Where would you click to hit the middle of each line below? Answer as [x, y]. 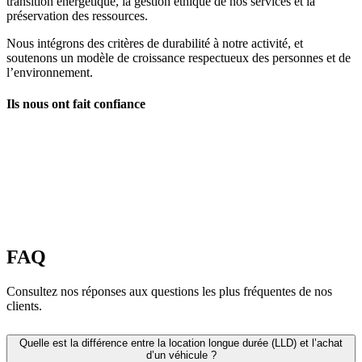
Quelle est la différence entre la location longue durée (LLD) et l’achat [181, 343]
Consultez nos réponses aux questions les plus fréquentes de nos [169, 291]
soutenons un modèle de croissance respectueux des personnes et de [179, 57]
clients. [24, 305]
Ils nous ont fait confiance [76, 103]
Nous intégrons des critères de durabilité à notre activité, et [155, 43]
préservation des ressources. [77, 15]
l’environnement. [50, 72]
